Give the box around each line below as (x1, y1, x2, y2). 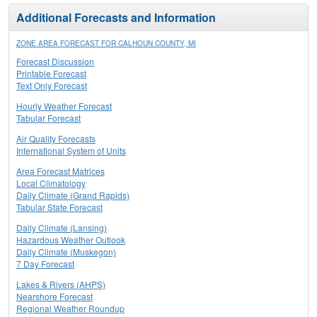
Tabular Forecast (16, 112, 81, 125)
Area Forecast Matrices (16, 165, 105, 178)
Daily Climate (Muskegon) (16, 246, 116, 258)
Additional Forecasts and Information (16, 9, 216, 26)
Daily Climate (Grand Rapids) (16, 189, 129, 202)
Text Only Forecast (16, 79, 87, 92)
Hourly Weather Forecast (16, 100, 112, 113)
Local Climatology (16, 177, 86, 190)
